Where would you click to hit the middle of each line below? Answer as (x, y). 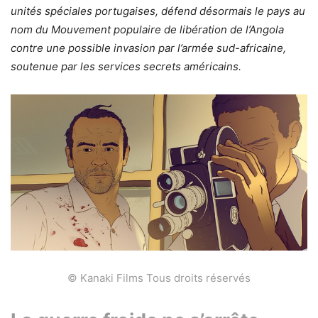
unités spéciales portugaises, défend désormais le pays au (158, 11)
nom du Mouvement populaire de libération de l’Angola (147, 29)
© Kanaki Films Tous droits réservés (159, 278)
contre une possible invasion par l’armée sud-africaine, (148, 48)
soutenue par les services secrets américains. (126, 66)
